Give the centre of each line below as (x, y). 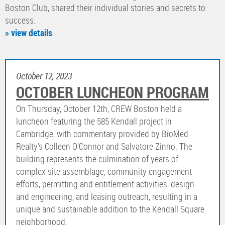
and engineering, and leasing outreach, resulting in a (107, 197)
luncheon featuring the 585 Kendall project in (94, 121)
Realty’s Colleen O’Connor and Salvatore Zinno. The (104, 146)
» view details (29, 33)
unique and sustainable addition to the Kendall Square (110, 209)
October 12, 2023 (44, 76)
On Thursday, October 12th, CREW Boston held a (99, 109)
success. (22, 20)
